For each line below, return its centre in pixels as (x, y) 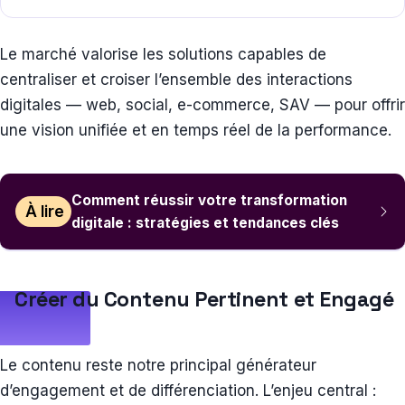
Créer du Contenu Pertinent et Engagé (204, 300)
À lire (44, 212)
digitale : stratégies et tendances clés (206, 223)
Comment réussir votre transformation (210, 201)
